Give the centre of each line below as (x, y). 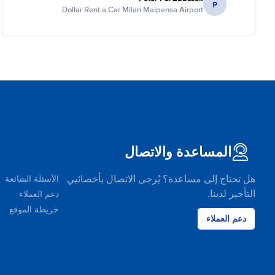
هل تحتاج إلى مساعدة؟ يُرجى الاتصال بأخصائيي (161, 179)
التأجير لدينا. (231, 194)
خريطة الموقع (34, 210)
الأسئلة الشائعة (32, 179)
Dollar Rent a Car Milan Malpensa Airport (133, 10)
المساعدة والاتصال (178, 152)
